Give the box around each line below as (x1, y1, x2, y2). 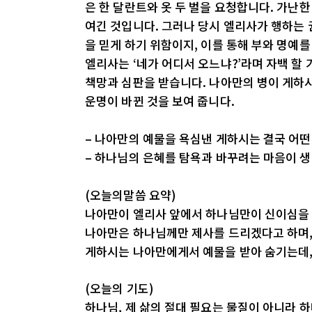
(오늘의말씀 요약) (85, 185, 176, 203)
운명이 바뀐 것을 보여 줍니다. (85, 92, 235, 110)
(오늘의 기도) (85, 279, 154, 297)
